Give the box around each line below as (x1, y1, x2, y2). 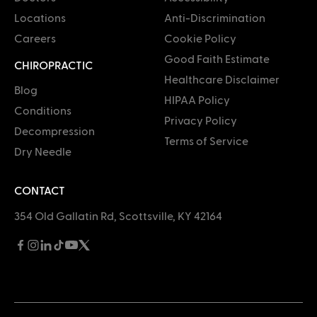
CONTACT (14, 183, 65, 197)
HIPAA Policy (164, 92, 230, 106)
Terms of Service (164, 133, 248, 147)
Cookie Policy (164, 30, 236, 45)
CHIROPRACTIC (14, 57, 93, 71)
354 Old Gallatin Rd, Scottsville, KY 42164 (14, 208, 222, 222)
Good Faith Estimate (164, 51, 270, 65)
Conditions (14, 103, 71, 117)
